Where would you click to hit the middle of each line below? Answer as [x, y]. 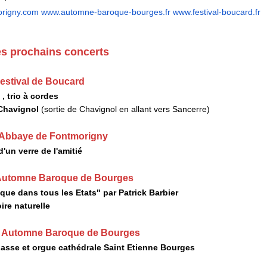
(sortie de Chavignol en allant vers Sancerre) [125, 109]
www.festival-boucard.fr [217, 12]
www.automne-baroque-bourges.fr [106, 12]
